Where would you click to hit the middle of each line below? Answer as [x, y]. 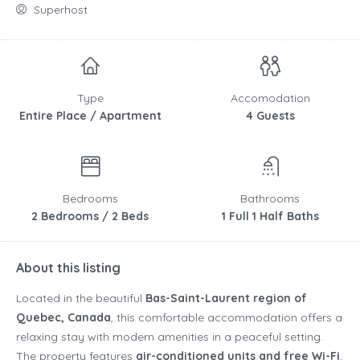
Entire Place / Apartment [90, 116]
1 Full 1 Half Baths [270, 217]
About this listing [68, 268]
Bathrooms [270, 199]
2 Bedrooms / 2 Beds [90, 217]
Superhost [59, 10]
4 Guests [270, 116]
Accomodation [270, 98]
